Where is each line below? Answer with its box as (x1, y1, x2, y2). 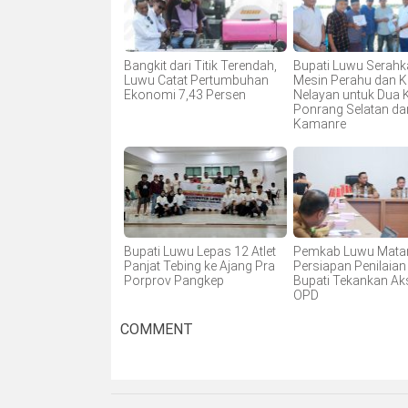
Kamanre (292, 117, 346, 132)
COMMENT (120, 321, 193, 339)
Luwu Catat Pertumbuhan (123, 73, 269, 88)
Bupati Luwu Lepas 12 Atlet (123, 243, 276, 259)
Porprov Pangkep (123, 272, 224, 288)
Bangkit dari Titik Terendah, (123, 58, 277, 74)
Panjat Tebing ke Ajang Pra (123, 258, 275, 273)
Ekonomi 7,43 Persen (123, 87, 246, 103)
